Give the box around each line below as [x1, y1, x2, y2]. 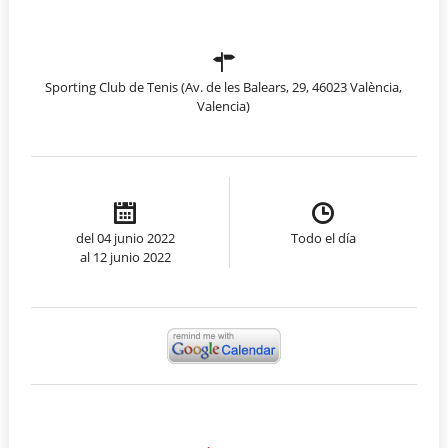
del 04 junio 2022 [75, 228, 175, 247]
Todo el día [290, 228, 356, 247]
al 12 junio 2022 [79, 247, 171, 266]
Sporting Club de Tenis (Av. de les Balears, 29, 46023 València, [45, 77, 403, 96]
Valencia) [197, 96, 251, 115]
